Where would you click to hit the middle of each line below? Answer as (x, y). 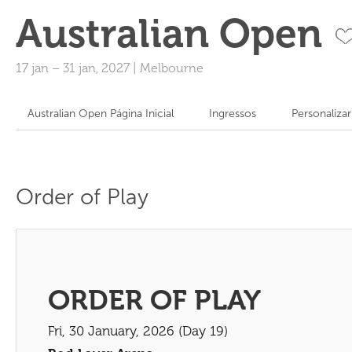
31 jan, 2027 (98, 68)
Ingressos (233, 114)
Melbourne (172, 68)
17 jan (34, 68)
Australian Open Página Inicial (101, 114)
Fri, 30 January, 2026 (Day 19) (138, 331)
